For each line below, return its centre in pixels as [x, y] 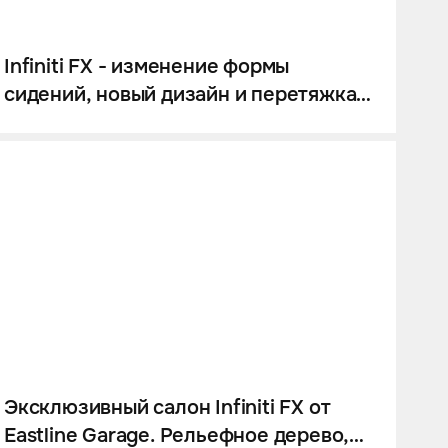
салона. [40, 123]
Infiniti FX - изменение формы [147, 67]
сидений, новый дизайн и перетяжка [180, 95]
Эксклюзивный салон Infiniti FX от [167, 407]
